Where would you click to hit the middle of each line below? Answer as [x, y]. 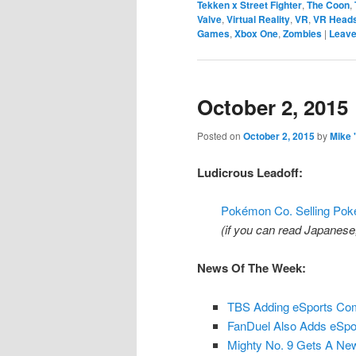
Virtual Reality [258, 19]
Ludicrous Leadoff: [250, 172]
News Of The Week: [252, 268]
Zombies [302, 33]
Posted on [220, 136]
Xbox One [256, 33]
